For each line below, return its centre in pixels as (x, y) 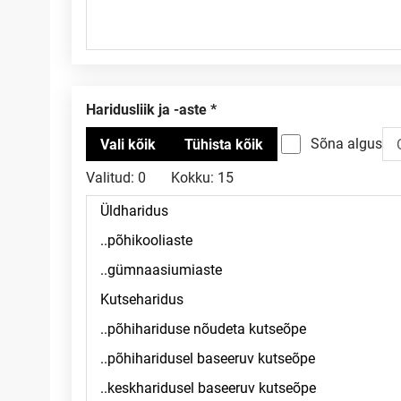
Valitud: (110, 178)
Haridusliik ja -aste (151, 110)
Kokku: (192, 178)
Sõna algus (346, 144)
